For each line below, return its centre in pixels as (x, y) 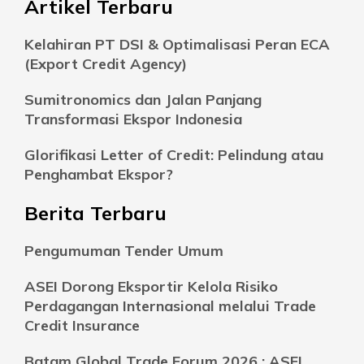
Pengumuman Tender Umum (124, 250)
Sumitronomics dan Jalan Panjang (143, 99)
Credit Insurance (82, 325)
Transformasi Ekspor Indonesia (133, 119)
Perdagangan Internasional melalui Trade (170, 305)
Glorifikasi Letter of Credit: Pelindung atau (174, 154)
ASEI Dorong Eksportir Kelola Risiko (151, 286)
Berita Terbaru (95, 212)
